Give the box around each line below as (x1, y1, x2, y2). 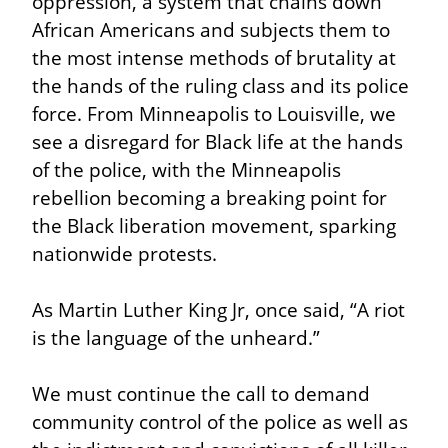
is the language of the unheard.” (32, 323, 320, 351)
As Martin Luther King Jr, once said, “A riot (32, 295, 405, 323)
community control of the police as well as (32, 407, 408, 435)
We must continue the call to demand (32, 379, 370, 407)
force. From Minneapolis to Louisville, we (32, 99, 396, 127)
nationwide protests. (32, 239, 217, 267)
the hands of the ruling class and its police (32, 71, 409, 99)
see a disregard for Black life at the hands (32, 127, 403, 155)
